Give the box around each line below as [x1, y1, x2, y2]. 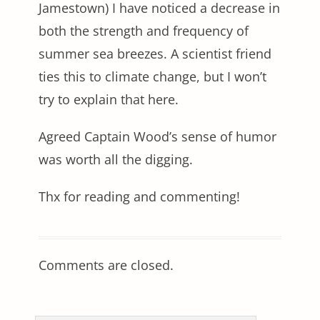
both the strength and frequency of [39, 21, 249, 39]
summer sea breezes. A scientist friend [39, 44, 271, 62]
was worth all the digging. [39, 150, 193, 168]
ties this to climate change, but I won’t [39, 67, 266, 85]
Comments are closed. [39, 256, 174, 274]
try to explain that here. [39, 90, 179, 108]
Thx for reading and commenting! [39, 187, 240, 205]
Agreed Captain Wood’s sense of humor [39, 127, 276, 145]
